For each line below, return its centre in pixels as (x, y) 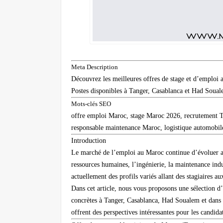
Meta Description (95, 67)
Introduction (89, 141)
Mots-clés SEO (91, 104)
